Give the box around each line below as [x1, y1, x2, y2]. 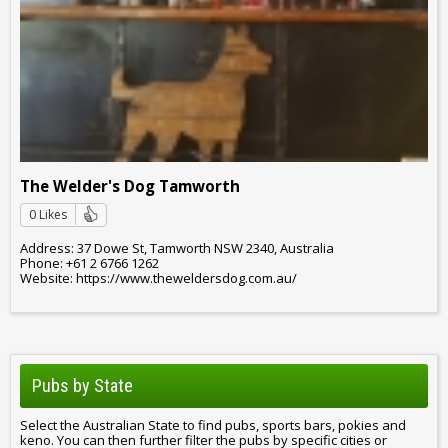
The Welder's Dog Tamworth [20, 175, 240, 196]
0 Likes [29, 205, 67, 223]
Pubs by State [32, 374, 133, 396]
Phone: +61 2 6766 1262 [20, 254, 159, 273]
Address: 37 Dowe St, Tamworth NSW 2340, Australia [20, 239, 334, 258]
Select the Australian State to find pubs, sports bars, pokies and [20, 415, 406, 434]
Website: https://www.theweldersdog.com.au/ [20, 269, 297, 288]
